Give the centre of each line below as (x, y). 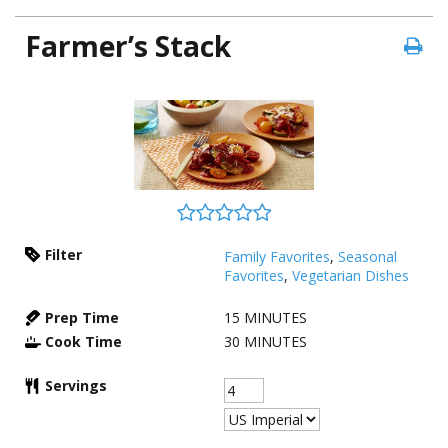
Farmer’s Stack (128, 46)
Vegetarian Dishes (350, 275)
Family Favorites (277, 256)
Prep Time (82, 317)
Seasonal (367, 256)
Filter (63, 254)
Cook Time (83, 341)
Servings (76, 385)
